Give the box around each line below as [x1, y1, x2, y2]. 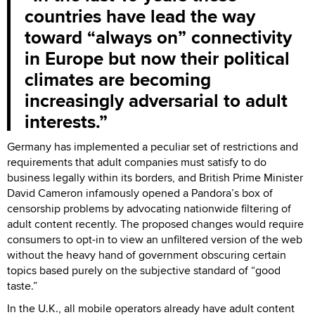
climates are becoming [25, 65, 211, 93]
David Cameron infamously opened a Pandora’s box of [7, 184, 273, 201]
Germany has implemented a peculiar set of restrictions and [7, 138, 298, 155]
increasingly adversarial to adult [25, 86, 288, 114]
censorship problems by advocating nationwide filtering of [7, 200, 291, 217]
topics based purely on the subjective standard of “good [7, 262, 281, 278]
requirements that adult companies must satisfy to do [7, 153, 266, 170]
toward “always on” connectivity [25, 23, 292, 51]
